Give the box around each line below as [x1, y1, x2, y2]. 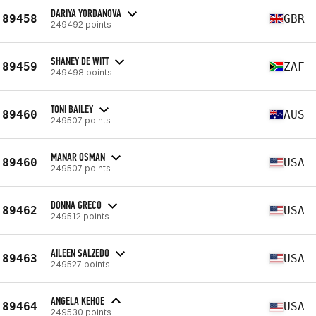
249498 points [51, 66, 112, 78]
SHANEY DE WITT [51, 54, 109, 68]
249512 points [51, 210, 109, 221]
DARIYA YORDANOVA [51, 6, 121, 20]
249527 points [51, 258, 110, 269]
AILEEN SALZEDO [51, 245, 109, 260]
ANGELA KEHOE [51, 294, 104, 308]
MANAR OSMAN [51, 150, 105, 164]
